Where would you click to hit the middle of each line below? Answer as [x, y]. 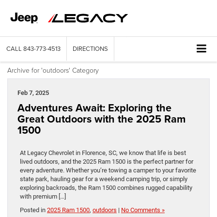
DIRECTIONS [90, 48]
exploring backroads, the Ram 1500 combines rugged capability [106, 187]
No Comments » [143, 210]
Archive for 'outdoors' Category [53, 70]
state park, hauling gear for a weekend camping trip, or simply [104, 179]
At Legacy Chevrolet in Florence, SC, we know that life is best [103, 153]
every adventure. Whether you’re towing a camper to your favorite [108, 170]
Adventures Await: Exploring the [94, 108]
